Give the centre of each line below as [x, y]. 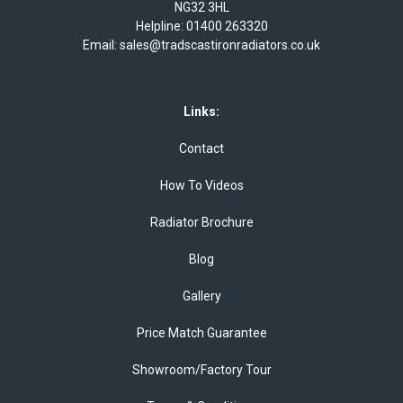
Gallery [201, 296]
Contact [201, 149]
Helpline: [161, 27]
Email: [101, 45]
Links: [201, 112]
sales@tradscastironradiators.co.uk [220, 45]
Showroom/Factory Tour [201, 370]
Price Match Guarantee [201, 333]
